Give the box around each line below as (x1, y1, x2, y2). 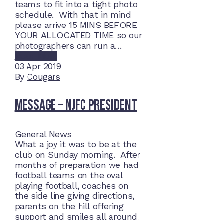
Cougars (27, 71, 60, 82)
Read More (14, 51, 57, 61)
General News (14, 129, 72, 139)
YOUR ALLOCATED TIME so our (14, 30, 142, 41)
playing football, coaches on (14, 180, 129, 191)
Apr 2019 (26, 61, 61, 72)
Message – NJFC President (14, 96, 137, 114)
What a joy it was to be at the (14, 139, 137, 150)
